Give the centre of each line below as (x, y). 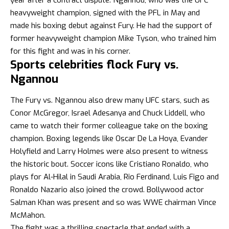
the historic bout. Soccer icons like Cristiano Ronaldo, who (109, 164)
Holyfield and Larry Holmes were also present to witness (109, 151)
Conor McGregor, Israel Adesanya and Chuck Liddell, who (108, 113)
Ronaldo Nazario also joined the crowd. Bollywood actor (107, 189)
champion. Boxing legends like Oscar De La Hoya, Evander (109, 138)
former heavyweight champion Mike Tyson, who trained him (113, 38)
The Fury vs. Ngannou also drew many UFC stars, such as (110, 100)
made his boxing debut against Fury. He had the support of (111, 25)
